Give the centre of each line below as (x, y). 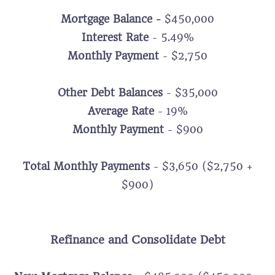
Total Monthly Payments (86, 166)
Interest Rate (115, 37)
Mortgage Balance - (113, 19)
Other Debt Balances (110, 93)
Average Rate (121, 111)
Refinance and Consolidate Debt (137, 240)
